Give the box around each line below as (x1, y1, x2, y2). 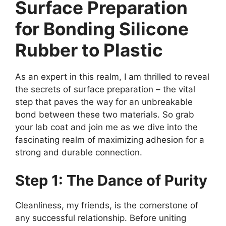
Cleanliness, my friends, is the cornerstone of (15, 200, 198, 210)
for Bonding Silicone (15, 18, 189, 40)
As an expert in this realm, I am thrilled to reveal (15, 72, 209, 82)
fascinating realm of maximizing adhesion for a (15, 135, 204, 145)
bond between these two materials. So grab (15, 109, 194, 120)
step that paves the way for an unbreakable (15, 97, 193, 107)
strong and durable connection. (15, 147, 142, 158)
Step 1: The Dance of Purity (15, 171, 207, 189)
